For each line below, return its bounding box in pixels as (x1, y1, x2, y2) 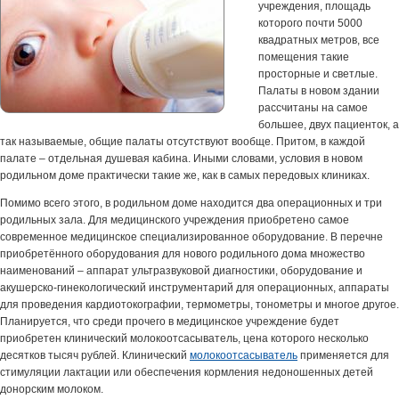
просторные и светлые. (258, 68, 378, 80)
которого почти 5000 (258, 17, 365, 29)
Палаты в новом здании (258, 85, 379, 97)
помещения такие (258, 51, 349, 63)
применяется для (297, 349, 389, 362)
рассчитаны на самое (258, 102, 368, 114)
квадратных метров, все (258, 34, 379, 46)
